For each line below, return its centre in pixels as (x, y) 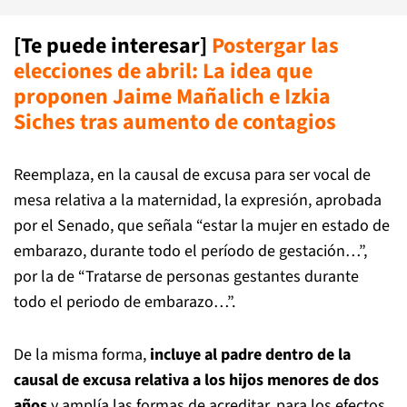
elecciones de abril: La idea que (163, 71)
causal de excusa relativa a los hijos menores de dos (196, 380)
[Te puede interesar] (113, 46)
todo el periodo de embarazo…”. (124, 302)
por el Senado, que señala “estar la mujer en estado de (202, 226)
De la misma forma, (82, 355)
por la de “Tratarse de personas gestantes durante (186, 277)
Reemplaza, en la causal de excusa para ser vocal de (192, 175)
